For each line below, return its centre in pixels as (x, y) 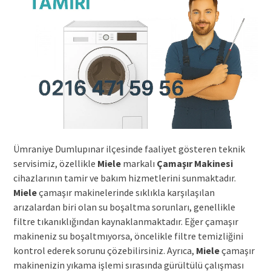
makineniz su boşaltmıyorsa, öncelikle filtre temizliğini (128, 236)
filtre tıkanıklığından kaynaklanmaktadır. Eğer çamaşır (126, 221)
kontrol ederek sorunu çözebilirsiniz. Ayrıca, (104, 250)
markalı (139, 163)
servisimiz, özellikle (55, 163)
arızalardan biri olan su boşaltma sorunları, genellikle (124, 207)
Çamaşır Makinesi (194, 163)
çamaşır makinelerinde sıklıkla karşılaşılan (126, 192)
